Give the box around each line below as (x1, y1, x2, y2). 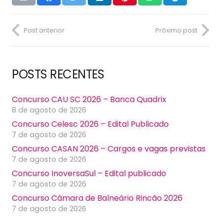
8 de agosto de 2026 (12, 105, 86, 115)
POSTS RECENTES (12, 66, 105, 83)
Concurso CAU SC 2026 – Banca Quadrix (12, 94, 166, 106)
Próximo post (155, 26, 197, 35)
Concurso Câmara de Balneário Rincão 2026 (12, 192, 183, 204)
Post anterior (24, 26, 65, 35)
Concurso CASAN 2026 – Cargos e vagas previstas (12, 143, 206, 155)
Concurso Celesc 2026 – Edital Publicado (12, 118, 169, 130)
